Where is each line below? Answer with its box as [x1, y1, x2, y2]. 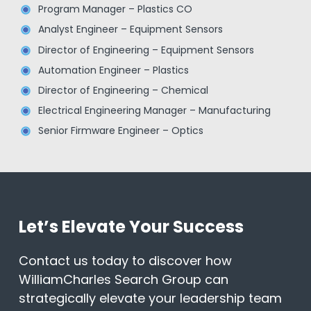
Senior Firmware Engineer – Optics [37, 124, 203, 138]
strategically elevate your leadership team [18, 289, 282, 308]
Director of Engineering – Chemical [37, 83, 208, 97]
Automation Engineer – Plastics [37, 62, 189, 77]
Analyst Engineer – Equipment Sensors [37, 22, 223, 37]
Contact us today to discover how [18, 252, 232, 270]
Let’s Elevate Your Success [18, 215, 244, 239]
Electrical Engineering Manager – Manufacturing [37, 103, 271, 118]
